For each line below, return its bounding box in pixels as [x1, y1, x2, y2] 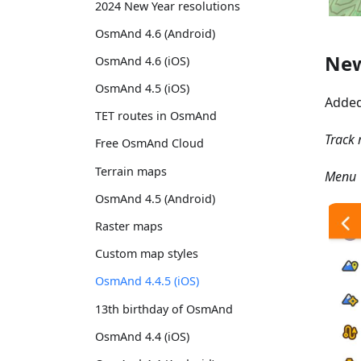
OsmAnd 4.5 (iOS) [95, 81, 189, 97]
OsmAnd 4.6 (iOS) [95, 52, 189, 68]
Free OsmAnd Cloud [95, 135, 204, 151]
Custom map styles [95, 246, 198, 262]
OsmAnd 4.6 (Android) [95, 25, 215, 41]
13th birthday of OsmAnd [95, 301, 233, 317]
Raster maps [95, 218, 163, 234]
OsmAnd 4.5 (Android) [95, 190, 215, 206]
